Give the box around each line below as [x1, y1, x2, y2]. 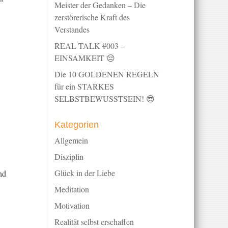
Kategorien [54, 119, 99, 130]
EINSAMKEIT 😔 [54, 52, 116, 63]
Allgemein [54, 134, 89, 146]
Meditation [54, 183, 90, 194]
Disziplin [54, 151, 84, 162]
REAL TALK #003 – [54, 40, 125, 51]
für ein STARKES [54, 80, 115, 92]
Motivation [54, 199, 90, 211]
